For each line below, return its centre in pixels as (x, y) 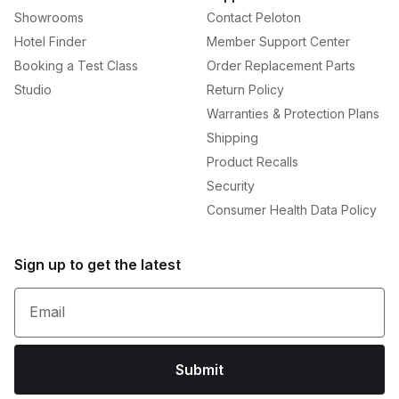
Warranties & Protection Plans (293, 114)
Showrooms (49, 17)
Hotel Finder (50, 41)
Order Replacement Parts (281, 65)
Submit (199, 370)
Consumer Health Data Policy (292, 210)
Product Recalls (252, 162)
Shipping (232, 138)
